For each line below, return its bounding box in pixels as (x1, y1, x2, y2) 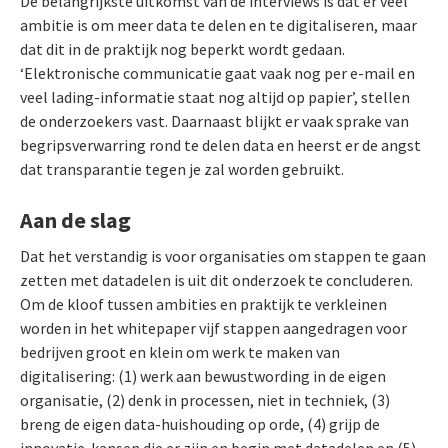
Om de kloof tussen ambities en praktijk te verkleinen (20, 293, 387, 314)
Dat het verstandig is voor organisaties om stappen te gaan (20, 245, 426, 266)
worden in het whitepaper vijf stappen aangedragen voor (20, 317, 407, 338)
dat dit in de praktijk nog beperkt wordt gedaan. (20, 39, 345, 60)
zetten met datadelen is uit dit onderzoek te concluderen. (20, 269, 413, 290)
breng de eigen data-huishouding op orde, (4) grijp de (20, 413, 380, 434)
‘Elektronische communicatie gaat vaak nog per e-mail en (20, 63, 415, 84)
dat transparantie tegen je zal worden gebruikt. (20, 159, 344, 180)
